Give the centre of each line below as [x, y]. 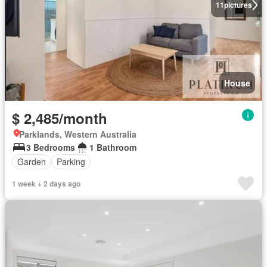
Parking [71, 162]
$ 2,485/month [60, 118]
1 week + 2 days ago [46, 183]
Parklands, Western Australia [78, 134]
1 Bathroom [113, 147]
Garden [32, 162]
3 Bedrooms [51, 147]
